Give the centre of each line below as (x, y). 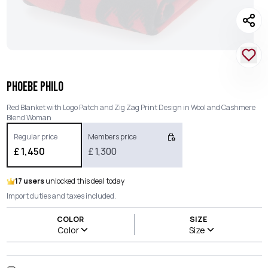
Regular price (36, 137)
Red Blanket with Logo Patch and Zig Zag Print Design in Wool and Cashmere (131, 107)
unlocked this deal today (84, 181)
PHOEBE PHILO (35, 87)
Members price (112, 137)
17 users (29, 181)
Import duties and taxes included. (61, 196)
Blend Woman (29, 118)
